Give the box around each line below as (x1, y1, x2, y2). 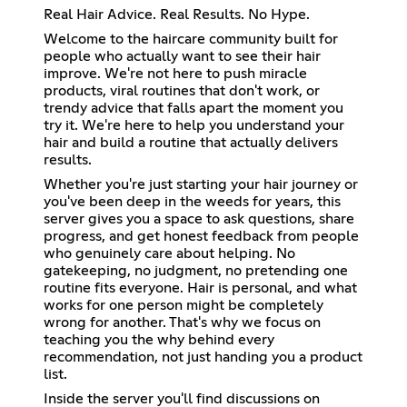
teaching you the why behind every (44, 333, 274, 348)
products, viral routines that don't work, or (44, 84, 320, 99)
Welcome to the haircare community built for (44, 32, 338, 47)
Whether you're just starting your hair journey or (44, 177, 358, 193)
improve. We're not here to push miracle (44, 66, 307, 82)
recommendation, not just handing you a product (44, 350, 362, 365)
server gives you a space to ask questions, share (44, 212, 354, 227)
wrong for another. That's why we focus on (44, 315, 321, 331)
